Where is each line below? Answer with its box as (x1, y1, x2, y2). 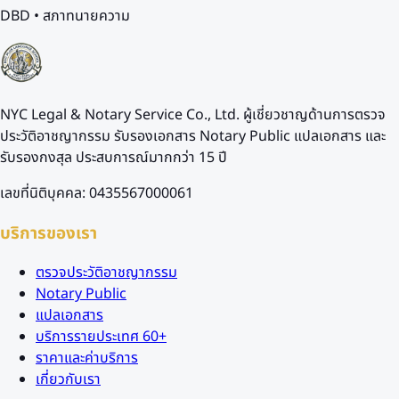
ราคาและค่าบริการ (36, 347, 138, 370)
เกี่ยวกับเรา (36, 369, 101, 391)
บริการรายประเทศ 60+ (36, 326, 167, 348)
